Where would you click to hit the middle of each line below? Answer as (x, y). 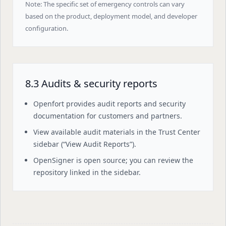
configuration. (47, 28)
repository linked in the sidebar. (87, 172)
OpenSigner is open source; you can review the (113, 160)
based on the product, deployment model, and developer (111, 16)
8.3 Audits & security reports (91, 83)
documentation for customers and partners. (108, 116)
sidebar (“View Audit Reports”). (85, 144)
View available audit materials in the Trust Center (117, 132)
